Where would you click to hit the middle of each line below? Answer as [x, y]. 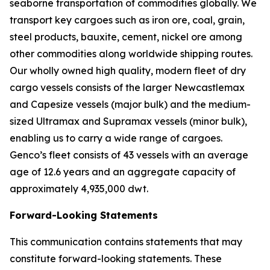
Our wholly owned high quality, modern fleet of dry [128, 71]
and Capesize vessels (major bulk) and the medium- [130, 104]
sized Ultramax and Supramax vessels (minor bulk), [128, 121]
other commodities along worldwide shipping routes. [131, 54]
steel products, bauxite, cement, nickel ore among [126, 37]
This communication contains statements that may [126, 242]
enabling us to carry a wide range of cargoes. [116, 138]
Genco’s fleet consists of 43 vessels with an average [129, 155]
